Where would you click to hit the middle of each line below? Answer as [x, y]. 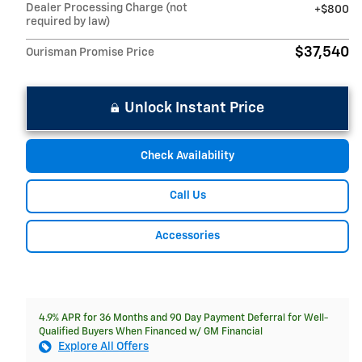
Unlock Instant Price [194, 109]
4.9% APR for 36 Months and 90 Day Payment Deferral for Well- [183, 318]
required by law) [68, 22]
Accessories [187, 236]
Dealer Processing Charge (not [107, 8]
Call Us [187, 196]
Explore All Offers [103, 347]
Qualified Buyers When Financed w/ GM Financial [151, 332]
